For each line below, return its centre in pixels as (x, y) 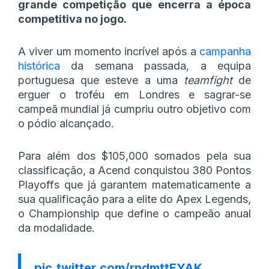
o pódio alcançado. (66, 123)
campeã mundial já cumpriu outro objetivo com (134, 109)
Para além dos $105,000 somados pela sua (134, 156)
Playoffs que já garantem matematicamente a (134, 184)
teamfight (208, 80)
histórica (39, 65)
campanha (225, 51)
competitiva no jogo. (72, 19)
